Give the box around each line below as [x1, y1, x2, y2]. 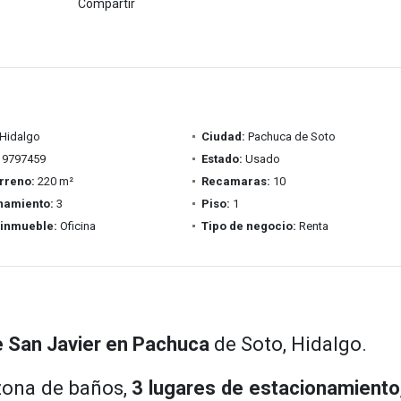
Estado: [200, 152, 243, 166]
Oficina [56, 219, 96, 233]
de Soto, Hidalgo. [209, 333, 367, 355]
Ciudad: [200, 130, 245, 143]
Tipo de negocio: [200, 219, 296, 233]
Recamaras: [200, 175, 270, 188]
